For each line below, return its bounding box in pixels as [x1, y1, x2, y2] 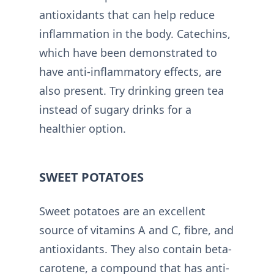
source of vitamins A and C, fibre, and [39, 222, 234, 237]
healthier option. [39, 120, 126, 136]
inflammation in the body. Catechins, [39, 26, 231, 41]
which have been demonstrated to [39, 45, 217, 60]
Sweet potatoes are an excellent [39, 203, 206, 218]
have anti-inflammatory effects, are [39, 64, 221, 79]
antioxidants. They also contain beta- [39, 241, 232, 256]
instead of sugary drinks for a [39, 102, 191, 117]
